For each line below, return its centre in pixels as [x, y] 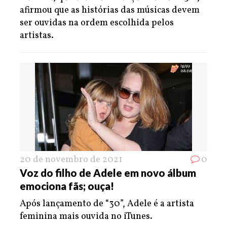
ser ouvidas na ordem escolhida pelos [97, 23]
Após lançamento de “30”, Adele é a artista [107, 204]
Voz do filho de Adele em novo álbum [108, 173]
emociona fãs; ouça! [67, 186]
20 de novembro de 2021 [71, 160]
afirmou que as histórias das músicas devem [110, 10]
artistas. [37, 35]
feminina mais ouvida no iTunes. [86, 216]
